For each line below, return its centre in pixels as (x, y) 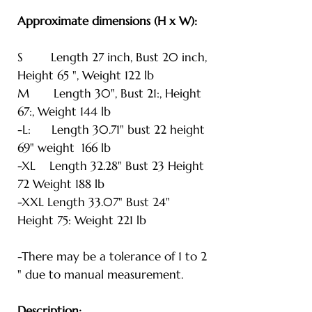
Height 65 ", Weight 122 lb (86, 75)
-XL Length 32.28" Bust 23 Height (111, 165)
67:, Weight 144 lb (64, 111)
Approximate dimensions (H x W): (107, 21)
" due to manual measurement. (100, 274)
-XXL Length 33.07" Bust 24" (94, 202)
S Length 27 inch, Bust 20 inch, (112, 57)
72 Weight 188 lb (61, 184)
